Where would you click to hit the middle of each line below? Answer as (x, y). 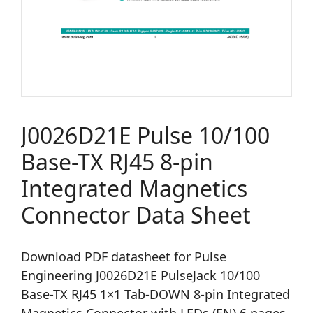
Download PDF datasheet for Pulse (124, 256)
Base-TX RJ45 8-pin (117, 162)
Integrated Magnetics (134, 188)
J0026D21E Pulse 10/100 (145, 135)
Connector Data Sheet (136, 215)
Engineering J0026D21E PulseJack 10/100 (140, 275)
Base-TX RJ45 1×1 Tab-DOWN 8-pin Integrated (155, 294)
